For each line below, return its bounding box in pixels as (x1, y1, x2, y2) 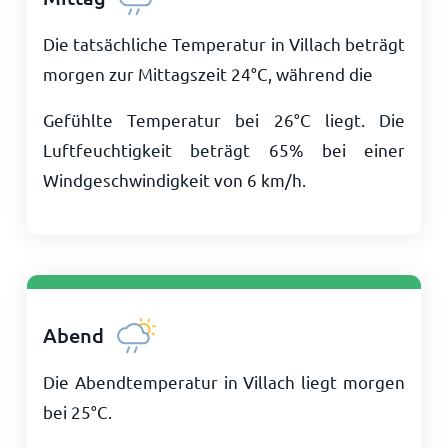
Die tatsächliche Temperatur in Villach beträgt (42, 33, 406, 54)
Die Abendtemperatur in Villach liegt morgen (42, 371, 406, 392)
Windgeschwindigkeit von (42, 169, 247, 190)
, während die (267, 63, 373, 84)
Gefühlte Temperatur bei (42, 109, 274, 130)
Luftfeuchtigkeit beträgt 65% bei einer (42, 139, 406, 160)
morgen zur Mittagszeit (42, 63, 231, 84)
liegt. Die (310, 109, 406, 130)
